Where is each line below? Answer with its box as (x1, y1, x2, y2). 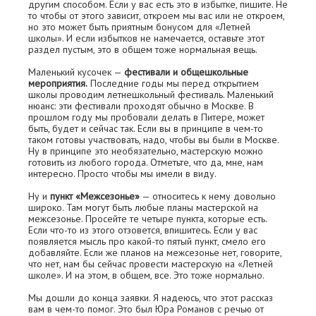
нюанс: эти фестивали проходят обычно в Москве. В (28, 99, 254, 113)
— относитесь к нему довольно (140, 190, 276, 203)
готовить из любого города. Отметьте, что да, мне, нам (28, 156, 263, 169)
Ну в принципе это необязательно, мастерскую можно (28, 145, 263, 158)
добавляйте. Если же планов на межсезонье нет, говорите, (28, 246, 281, 260)
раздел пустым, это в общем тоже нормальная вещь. (28, 43, 257, 56)
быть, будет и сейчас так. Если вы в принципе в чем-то (28, 122, 263, 135)
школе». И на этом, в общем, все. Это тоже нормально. (28, 269, 265, 282)
